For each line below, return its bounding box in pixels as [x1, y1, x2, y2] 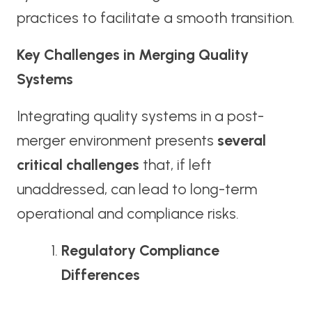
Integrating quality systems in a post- [16, 107, 264, 125]
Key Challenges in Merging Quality [16, 46, 249, 64]
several [217, 132, 266, 150]
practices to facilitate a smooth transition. [16, 9, 295, 27]
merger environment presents [16, 132, 217, 150]
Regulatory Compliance [61, 242, 220, 260]
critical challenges [16, 156, 139, 174]
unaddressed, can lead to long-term [16, 180, 257, 198]
